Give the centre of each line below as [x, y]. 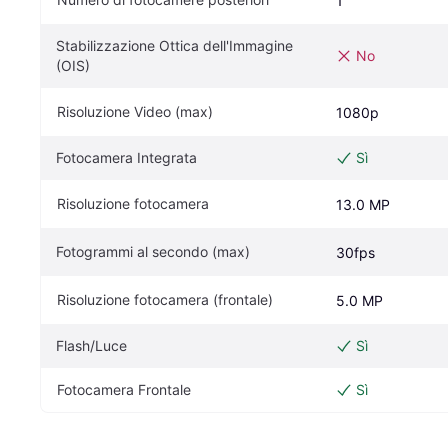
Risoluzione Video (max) [135, 111]
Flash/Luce [91, 345]
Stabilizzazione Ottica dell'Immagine [174, 45]
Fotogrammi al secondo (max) [153, 251]
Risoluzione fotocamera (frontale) [165, 299]
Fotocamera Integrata [126, 157]
